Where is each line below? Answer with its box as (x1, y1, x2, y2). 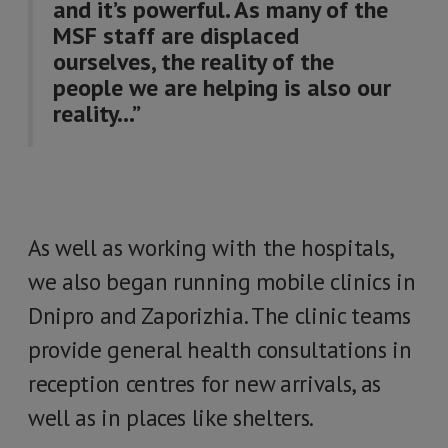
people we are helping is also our (53, 72, 391, 103)
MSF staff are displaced (53, 20, 299, 51)
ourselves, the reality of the (53, 46, 334, 77)
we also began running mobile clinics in (28, 267, 416, 296)
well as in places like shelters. (28, 403, 314, 432)
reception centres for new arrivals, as (28, 369, 381, 398)
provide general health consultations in (28, 335, 412, 364)
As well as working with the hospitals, (28, 233, 393, 262)
